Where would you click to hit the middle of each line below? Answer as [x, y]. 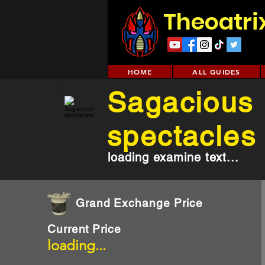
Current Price [84, 229]
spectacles [182, 136]
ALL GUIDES [216, 72]
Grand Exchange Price [139, 203]
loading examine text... [173, 157]
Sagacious [180, 102]
